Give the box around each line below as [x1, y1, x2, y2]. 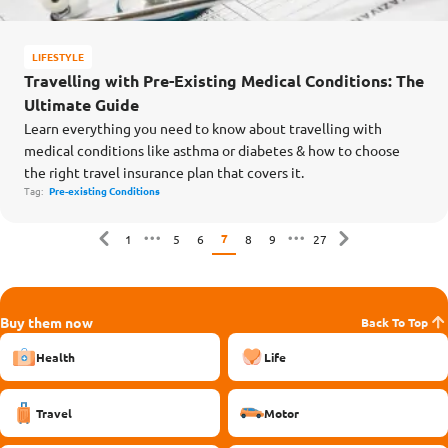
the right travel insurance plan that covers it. [24, 163, 304, 181]
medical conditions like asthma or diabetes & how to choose [24, 141, 400, 159]
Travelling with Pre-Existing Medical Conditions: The [24, 70, 424, 91]
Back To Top [361, 314, 428, 330]
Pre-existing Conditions [49, 183, 160, 198]
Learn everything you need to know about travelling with [24, 119, 382, 137]
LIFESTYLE [32, 49, 84, 64]
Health [36, 349, 75, 365]
